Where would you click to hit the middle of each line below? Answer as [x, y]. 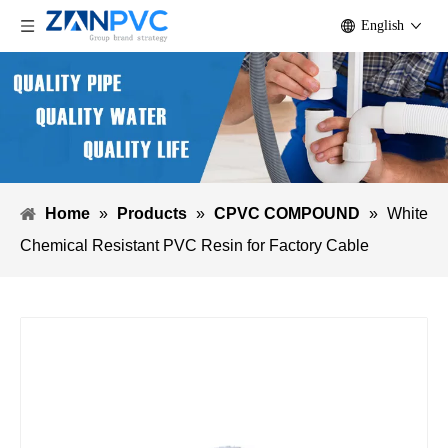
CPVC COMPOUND [287, 214]
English [382, 25]
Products [152, 214]
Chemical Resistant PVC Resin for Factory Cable [194, 246]
